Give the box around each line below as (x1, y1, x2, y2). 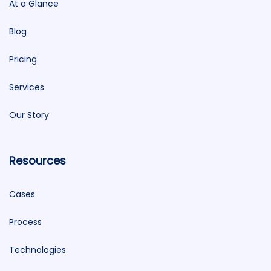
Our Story (9, 109, 49, 121)
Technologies (9, 244, 66, 256)
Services (9, 81, 44, 93)
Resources (9, 153, 66, 168)
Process (9, 216, 42, 228)
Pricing (9, 53, 37, 65)
